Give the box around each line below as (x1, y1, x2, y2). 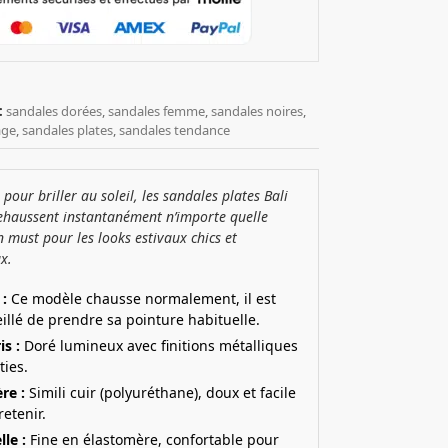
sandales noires (211, 101, 304, 120)
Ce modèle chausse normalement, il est (7, 289, 277, 309)
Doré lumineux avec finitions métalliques (20, 336, 299, 356)
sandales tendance (119, 120, 231, 139)
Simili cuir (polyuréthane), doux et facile (25, 383, 297, 403)
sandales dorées (6, 101, 103, 120)
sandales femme (108, 101, 206, 120)
